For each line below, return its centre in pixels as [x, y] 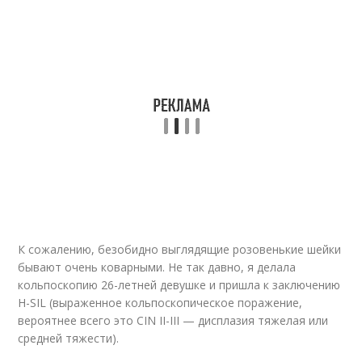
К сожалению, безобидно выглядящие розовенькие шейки [180, 249]
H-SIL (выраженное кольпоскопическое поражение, [160, 303]
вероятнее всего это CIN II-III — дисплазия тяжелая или [173, 320]
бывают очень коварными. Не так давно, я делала [157, 267]
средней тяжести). [69, 338]
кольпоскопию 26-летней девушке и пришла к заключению [179, 285]
